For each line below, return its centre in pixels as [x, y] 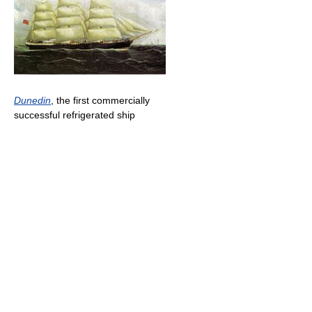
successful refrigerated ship [75, 115]
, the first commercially [100, 100]
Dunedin [32, 100]
